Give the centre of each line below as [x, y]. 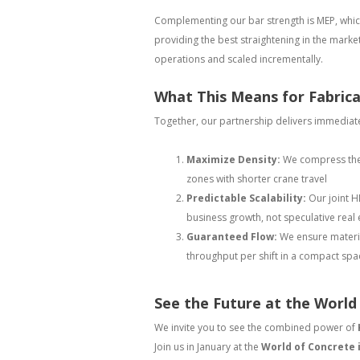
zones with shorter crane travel [257, 179]
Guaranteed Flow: [232, 237]
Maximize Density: [233, 160]
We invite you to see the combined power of [256, 327]
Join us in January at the [208, 347]
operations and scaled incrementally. [239, 59]
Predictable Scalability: [246, 198]
